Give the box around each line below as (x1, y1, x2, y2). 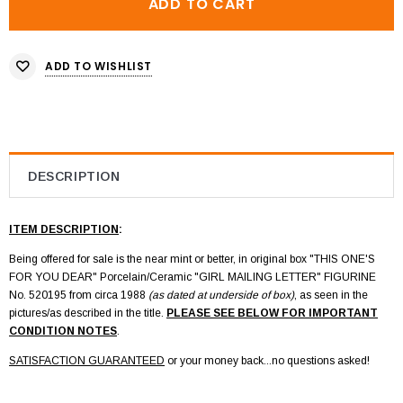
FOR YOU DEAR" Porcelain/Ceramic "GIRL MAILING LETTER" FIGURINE (9, 271, 376, 284)
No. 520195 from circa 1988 (9, 289, 146, 302)
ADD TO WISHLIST (45, 58, 152, 74)
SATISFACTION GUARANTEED (9, 354, 165, 368)
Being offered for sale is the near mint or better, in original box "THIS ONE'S (9, 253, 375, 266)
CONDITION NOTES (9, 325, 117, 338)
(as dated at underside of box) (148, 289, 294, 302)
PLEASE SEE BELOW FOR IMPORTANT (166, 307, 378, 320)
